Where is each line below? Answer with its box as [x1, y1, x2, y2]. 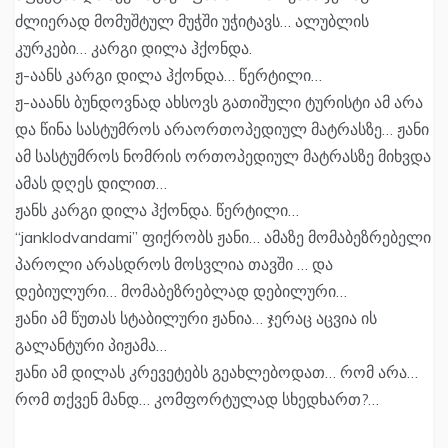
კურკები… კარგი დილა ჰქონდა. [15, 38, 252, 59]
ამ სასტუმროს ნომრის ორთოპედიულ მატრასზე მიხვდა [15, 146, 431, 167]
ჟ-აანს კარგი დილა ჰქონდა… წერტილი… [15, 65, 322, 86]
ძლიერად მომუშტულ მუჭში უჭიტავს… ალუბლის [15, 11, 369, 32]
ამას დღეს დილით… [15, 173, 167, 194]
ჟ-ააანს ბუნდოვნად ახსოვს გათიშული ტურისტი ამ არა [15, 92, 423, 113]
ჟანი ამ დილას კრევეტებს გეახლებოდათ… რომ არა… [15, 362, 418, 383]
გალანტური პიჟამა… [15, 335, 167, 356]
